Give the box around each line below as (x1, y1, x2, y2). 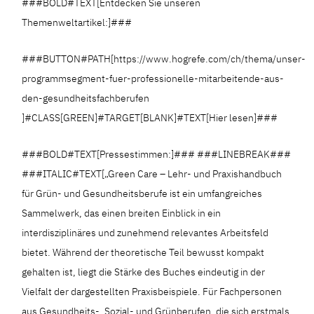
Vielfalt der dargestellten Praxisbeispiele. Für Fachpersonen (22, 285, 282, 298)
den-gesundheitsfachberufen (22, 91, 150, 104)
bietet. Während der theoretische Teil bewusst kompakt (22, 245, 265, 259)
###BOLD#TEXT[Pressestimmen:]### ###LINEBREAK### (22, 147, 292, 161)
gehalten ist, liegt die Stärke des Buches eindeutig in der (22, 265, 266, 278)
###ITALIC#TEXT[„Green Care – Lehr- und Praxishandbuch (22, 167, 282, 180)
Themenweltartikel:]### (22, 15, 132, 29)
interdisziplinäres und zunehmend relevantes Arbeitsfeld (22, 226, 269, 239)
